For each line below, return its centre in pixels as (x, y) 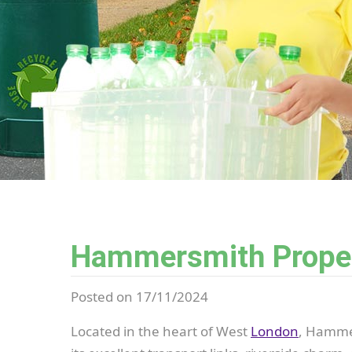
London (275, 331)
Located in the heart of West (161, 331)
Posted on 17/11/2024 (139, 297)
